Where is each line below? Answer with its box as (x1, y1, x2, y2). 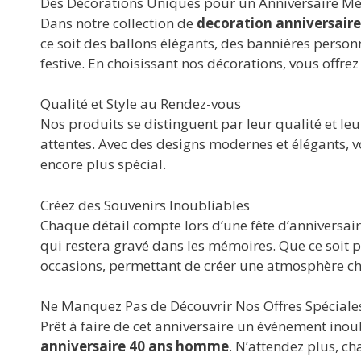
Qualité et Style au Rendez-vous (40, 94, 241, 114)
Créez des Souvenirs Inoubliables (40, 195, 250, 214)
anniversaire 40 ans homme (40, 337, 229, 356)
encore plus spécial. (40, 155, 166, 174)
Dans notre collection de (40, 13, 197, 32)
